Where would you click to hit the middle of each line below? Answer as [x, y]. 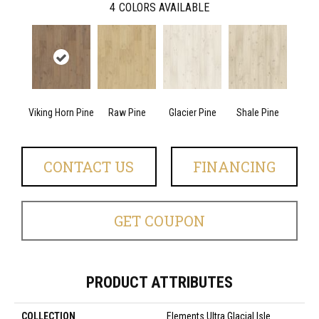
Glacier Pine [192, 113]
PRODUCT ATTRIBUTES [159, 283]
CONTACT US [89, 167]
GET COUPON [159, 221]
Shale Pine [258, 113]
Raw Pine [127, 113]
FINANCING [234, 167]
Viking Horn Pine [61, 113]
